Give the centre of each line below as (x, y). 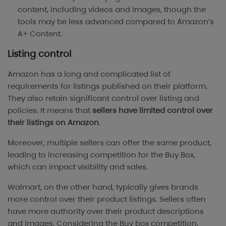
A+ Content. (40, 34)
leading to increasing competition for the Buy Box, (101, 155)
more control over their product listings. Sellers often (107, 199)
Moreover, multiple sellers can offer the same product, (109, 143)
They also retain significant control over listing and (103, 98)
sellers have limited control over (153, 110)
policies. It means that (50, 110)
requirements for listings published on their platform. (107, 86)
